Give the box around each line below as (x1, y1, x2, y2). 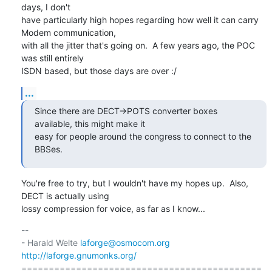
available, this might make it (34, 118, 145, 129)
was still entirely (21, 52, 84, 63)
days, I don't (21, 1, 70, 12)
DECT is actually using (21, 190, 109, 201)
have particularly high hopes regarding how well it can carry (21, 14, 259, 25)
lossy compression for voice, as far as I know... (21, 203, 205, 214)
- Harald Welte (21, 237, 80, 248)
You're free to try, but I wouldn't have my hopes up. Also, (21, 177, 248, 188)
